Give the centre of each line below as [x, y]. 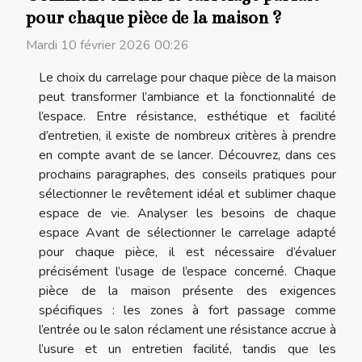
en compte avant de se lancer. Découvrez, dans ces [187, 156]
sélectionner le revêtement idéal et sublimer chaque [187, 194]
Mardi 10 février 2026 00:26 [107, 46]
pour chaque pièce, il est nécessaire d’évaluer [187, 253]
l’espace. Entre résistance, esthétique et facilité [187, 117]
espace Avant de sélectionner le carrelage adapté [187, 233]
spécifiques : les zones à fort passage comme [187, 311]
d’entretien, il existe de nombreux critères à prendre [187, 136]
